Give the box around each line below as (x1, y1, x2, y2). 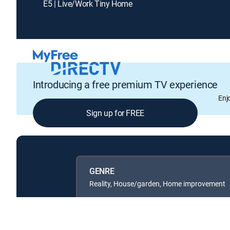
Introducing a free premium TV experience (33, 78, 218, 92)
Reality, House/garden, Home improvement (89, 178, 225, 188)
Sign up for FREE (86, 107, 144, 119)
